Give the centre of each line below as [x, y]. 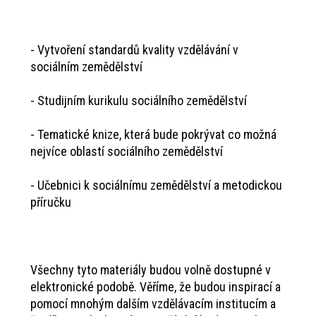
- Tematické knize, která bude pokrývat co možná [153, 135]
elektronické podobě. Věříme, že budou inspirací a [155, 287]
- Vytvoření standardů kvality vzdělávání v [134, 50]
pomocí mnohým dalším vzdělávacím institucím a [153, 304]
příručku [50, 202]
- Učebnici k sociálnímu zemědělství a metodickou [156, 186]
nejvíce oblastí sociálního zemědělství [126, 152]
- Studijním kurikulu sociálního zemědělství [138, 101]
